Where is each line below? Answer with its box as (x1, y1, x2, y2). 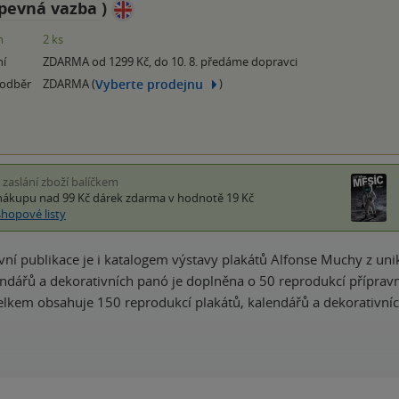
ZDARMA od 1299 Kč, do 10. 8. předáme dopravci (43, 53, 297, 70)
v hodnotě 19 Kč (166, 190, 254, 207)
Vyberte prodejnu (95, 75, 203, 93)
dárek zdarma (93, 190, 166, 207)
